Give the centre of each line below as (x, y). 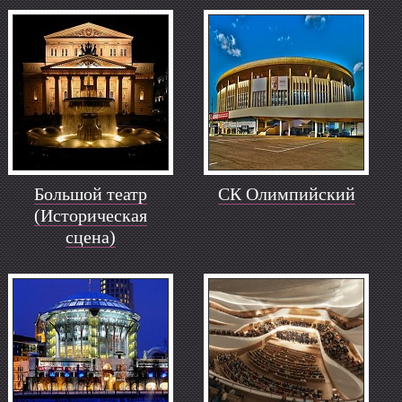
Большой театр (91, 194)
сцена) (91, 237)
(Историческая (91, 215)
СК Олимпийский (286, 194)
